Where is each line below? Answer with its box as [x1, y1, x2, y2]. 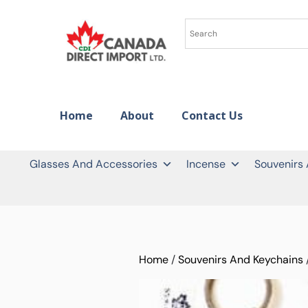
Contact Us [181, 107, 243, 123]
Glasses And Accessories [30, 156, 157, 171]
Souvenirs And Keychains [177, 252, 303, 267]
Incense [186, 156, 225, 171]
